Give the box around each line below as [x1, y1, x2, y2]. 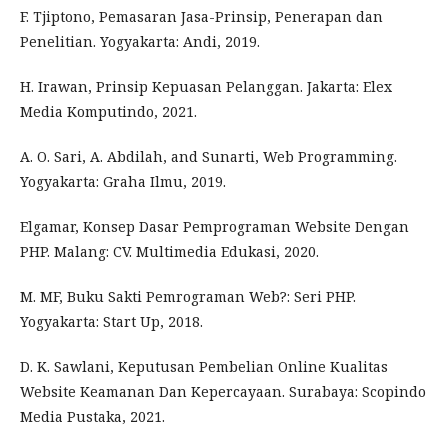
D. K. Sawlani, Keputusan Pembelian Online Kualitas [20, 357, 388, 376]
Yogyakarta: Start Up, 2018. [20, 312, 203, 331]
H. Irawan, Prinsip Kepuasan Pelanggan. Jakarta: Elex [20, 77, 392, 96]
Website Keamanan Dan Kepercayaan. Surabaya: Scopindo [20, 382, 426, 401]
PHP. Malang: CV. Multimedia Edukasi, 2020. [20, 242, 319, 261]
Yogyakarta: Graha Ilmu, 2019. [20, 172, 226, 191]
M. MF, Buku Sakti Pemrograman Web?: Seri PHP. [20, 287, 356, 306]
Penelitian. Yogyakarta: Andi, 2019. [20, 32, 260, 51]
